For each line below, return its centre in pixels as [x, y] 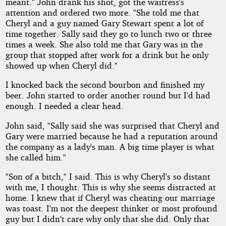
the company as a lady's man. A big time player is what [110, 146]
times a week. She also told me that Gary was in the [104, 44]
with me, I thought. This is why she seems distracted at [110, 187]
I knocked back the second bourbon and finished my [105, 85]
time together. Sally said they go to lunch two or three [108, 34]
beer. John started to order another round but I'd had [108, 95]
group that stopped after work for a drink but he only [107, 55]
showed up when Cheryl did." [61, 66]
